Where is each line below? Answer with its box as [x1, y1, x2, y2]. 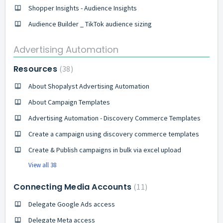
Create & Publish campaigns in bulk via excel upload [28, 145, 181, 154]
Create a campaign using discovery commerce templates [28, 129, 199, 138]
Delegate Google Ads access [28, 199, 115, 209]
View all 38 [28, 160, 56, 169]
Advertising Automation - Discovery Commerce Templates [28, 113, 201, 122]
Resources [13, 63, 59, 75]
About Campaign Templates [28, 97, 110, 107]
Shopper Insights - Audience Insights [28, 3, 137, 12]
